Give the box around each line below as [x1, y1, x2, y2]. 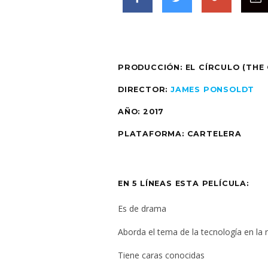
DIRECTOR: [118, 84, 171, 94]
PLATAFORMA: [118, 129, 184, 138]
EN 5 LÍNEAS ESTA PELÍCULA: [118, 178, 249, 188]
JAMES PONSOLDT [170, 84, 255, 94]
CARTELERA [184, 129, 242, 138]
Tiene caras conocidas [118, 249, 205, 261]
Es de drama [118, 203, 166, 214]
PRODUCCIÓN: [118, 62, 182, 72]
